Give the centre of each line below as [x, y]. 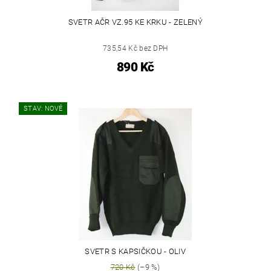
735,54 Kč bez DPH [135, 49]
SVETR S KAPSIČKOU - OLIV [135, 252]
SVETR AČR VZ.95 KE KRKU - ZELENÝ [135, 22]
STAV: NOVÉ [43, 109]
